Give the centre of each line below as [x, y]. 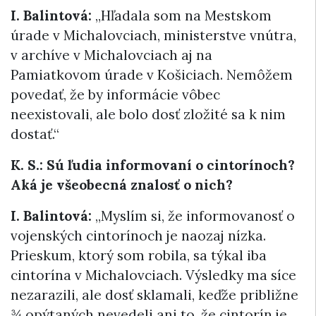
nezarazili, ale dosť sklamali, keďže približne [154, 294]
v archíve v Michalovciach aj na [111, 55]
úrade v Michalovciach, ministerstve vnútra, [153, 35]
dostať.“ [35, 134]
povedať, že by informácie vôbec [115, 94]
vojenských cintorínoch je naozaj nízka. [138, 235]
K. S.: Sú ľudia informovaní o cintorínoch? [153, 165]
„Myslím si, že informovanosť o [193, 215]
